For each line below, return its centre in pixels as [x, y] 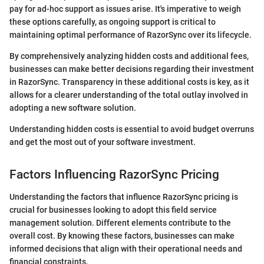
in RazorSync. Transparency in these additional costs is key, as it [129, 82]
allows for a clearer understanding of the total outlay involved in [129, 95]
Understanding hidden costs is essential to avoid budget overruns [132, 129]
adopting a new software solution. [73, 108]
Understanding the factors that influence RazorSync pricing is [124, 197]
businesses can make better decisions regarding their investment [132, 69]
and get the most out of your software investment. [103, 142]
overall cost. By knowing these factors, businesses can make [122, 236]
